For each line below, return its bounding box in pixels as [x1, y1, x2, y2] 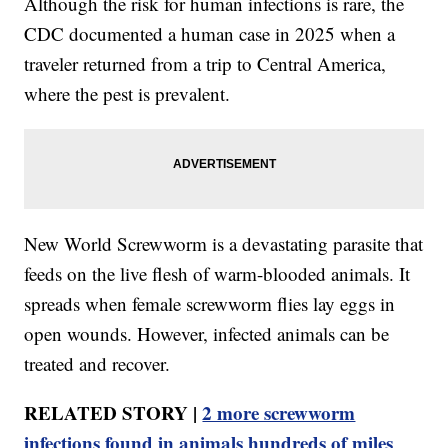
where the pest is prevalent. [24, 80, 231, 106]
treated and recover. [24, 350, 171, 376]
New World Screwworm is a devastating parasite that [24, 230, 424, 256]
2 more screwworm [202, 398, 356, 426]
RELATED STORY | [24, 398, 203, 426]
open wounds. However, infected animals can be [24, 320, 390, 346]
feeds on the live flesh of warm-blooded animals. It [24, 260, 411, 286]
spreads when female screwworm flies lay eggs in [24, 290, 396, 316]
